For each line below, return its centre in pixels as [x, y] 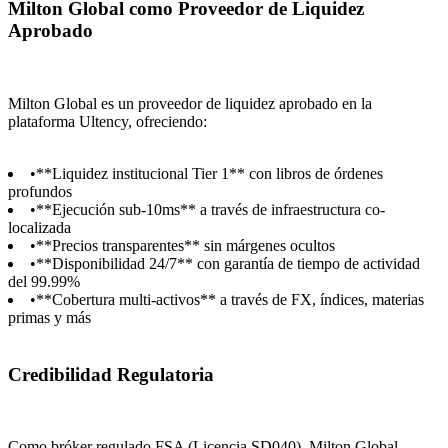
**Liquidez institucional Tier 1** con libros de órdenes [209, 173]
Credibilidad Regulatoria [111, 374]
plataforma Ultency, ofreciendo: [107, 121]
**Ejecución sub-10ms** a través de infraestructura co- [210, 209]
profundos [40, 191]
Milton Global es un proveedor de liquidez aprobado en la [190, 103]
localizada [39, 227]
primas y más [49, 317]
